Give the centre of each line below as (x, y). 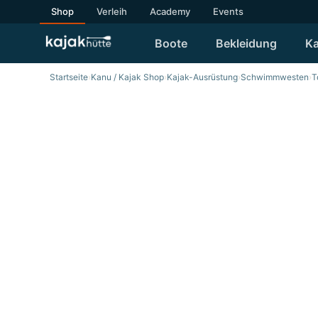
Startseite (69, 77)
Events (228, 11)
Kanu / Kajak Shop (127, 77)
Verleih (112, 11)
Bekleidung (246, 43)
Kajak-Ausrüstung (202, 77)
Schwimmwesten (275, 77)
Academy (170, 11)
